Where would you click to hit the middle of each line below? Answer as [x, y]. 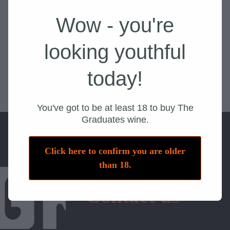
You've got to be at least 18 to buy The [115, 108]
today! [115, 79]
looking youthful [115, 52]
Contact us [132, 196]
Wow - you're [115, 25]
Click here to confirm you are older [115, 151]
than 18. [115, 165]
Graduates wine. [115, 120]
